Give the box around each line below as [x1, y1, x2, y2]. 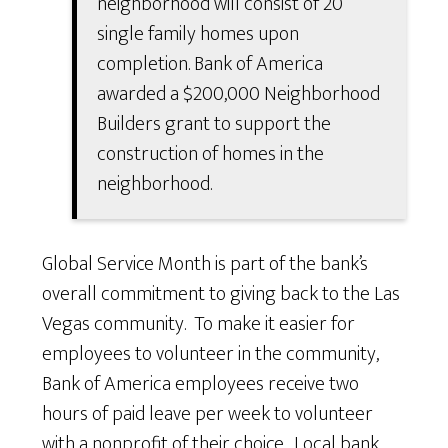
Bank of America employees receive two [42, 367, 360, 402]
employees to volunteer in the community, [42, 337, 380, 372]
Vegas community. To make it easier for [42, 307, 356, 342]
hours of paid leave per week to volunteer [42, 397, 374, 432]
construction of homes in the [97, 137, 325, 172]
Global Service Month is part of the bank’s [42, 247, 369, 282]
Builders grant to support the [97, 107, 332, 142]
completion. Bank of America [97, 47, 324, 82]
